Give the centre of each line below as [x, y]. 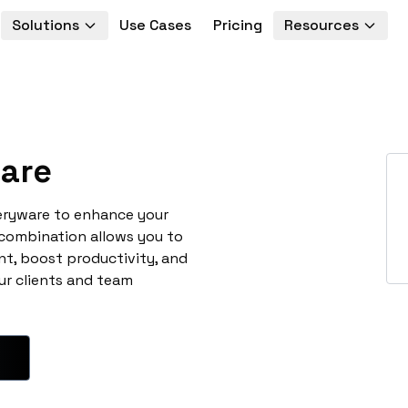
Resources [321, 25]
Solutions [45, 25]
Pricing [237, 25]
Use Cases [155, 25]
